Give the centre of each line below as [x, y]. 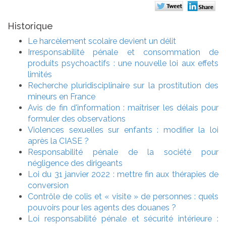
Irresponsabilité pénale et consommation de [123, 52]
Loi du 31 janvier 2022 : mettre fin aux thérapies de [123, 174]
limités [40, 74]
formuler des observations [77, 119]
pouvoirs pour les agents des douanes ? [102, 207]
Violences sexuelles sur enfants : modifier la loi [123, 130]
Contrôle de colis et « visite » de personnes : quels [123, 196]
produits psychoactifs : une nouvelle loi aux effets [123, 63]
